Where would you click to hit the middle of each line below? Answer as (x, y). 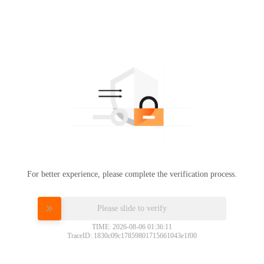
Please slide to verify (132, 208)
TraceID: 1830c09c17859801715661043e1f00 (132, 235)
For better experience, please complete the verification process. (132, 174)
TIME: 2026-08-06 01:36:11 (132, 227)
